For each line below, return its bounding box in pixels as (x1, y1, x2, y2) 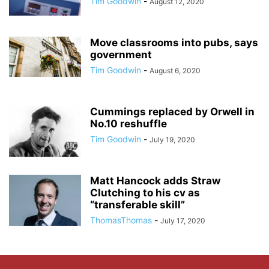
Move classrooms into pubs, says (90, 36, 258, 49)
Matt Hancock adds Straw (90, 174, 220, 187)
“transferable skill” (90, 198, 185, 211)
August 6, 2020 (150, 65, 201, 75)
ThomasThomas (90, 214, 152, 225)
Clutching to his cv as (90, 186, 200, 199)
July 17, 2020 (160, 216, 205, 225)
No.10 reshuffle (90, 117, 167, 130)
